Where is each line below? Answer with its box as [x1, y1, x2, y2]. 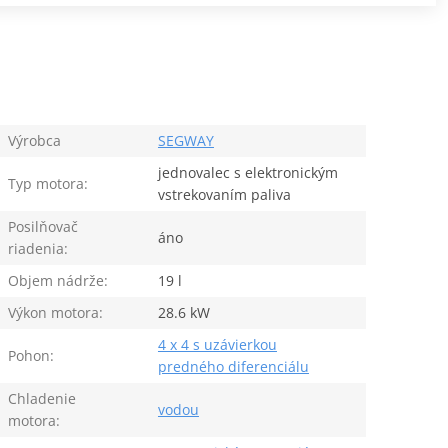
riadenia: [7, 238, 68, 258]
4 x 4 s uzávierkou [157, 334, 277, 354]
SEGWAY [157, 130, 214, 150]
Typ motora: [7, 173, 88, 193]
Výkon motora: [7, 302, 103, 322]
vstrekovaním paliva [157, 184, 291, 204]
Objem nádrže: [7, 270, 108, 290]
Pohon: [7, 345, 54, 365]
